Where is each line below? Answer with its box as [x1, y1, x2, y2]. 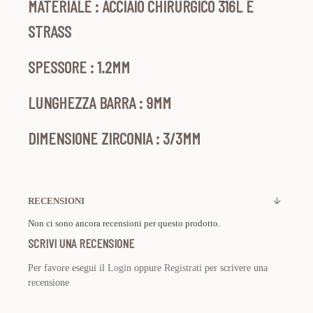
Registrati [164, 263, 202, 273]
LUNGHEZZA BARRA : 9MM [28, 92, 171, 112]
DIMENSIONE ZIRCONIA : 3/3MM [28, 128, 201, 148]
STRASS [28, 21, 71, 41]
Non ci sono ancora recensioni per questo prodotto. [28, 218, 220, 228]
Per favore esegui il [28, 263, 108, 273]
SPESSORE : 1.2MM [28, 57, 130, 77]
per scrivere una [202, 263, 268, 273]
